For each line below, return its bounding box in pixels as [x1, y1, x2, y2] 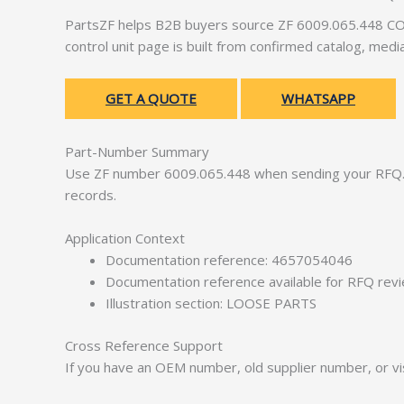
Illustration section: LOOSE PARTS [106, 294, 317, 312]
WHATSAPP [281, 89, 355, 107]
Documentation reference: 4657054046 [106, 251, 353, 269]
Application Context [65, 229, 185, 247]
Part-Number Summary [65, 142, 209, 161]
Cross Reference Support [65, 335, 223, 354]
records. [65, 186, 116, 204]
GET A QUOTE [106, 89, 197, 107]
